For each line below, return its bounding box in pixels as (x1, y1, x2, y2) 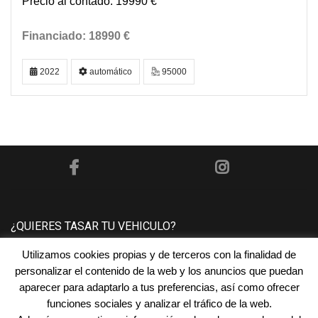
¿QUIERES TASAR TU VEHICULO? (11, 219, 176, 233)
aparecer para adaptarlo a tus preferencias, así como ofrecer (18, 280, 300, 293)
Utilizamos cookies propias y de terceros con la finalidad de (22, 248, 296, 261)
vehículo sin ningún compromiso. (11, 273, 176, 285)
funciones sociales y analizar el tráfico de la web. (46, 297, 272, 309)
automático (87, 67, 132, 77)
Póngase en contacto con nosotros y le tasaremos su (11, 258, 275, 270)
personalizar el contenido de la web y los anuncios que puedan (15, 264, 303, 277)
